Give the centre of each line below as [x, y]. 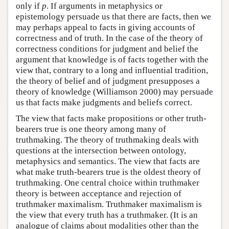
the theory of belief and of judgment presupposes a [108, 81]
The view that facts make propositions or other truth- [111, 118]
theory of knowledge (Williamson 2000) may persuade [114, 91]
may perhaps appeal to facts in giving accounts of [106, 27]
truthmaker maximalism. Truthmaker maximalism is [109, 204]
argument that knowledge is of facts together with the [112, 59]
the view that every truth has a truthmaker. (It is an [107, 215]
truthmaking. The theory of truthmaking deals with [107, 140]
